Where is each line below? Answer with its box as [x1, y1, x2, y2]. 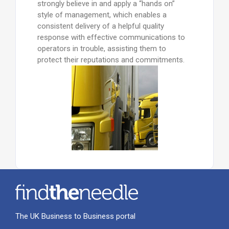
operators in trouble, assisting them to [37, 44, 166, 53]
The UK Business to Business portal [15, 212, 135, 221]
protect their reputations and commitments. [37, 55, 185, 64]
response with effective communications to [37, 33, 185, 42]
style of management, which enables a [37, 10, 167, 19]
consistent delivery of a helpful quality [37, 21, 164, 31]
